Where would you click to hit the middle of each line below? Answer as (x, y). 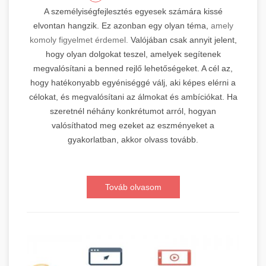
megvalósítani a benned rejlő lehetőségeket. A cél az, (133, 69)
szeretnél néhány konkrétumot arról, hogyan (133, 111)
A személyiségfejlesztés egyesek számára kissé (133, 12)
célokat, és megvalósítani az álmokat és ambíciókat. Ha (133, 97)
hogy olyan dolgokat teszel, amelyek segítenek (133, 54)
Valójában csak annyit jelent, (182, 40)
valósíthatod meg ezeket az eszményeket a (133, 126)
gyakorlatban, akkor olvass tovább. (133, 140)
